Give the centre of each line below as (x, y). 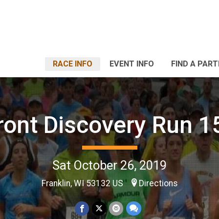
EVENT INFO (132, 64)
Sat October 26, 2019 (109, 165)
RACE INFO (73, 64)
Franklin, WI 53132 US (83, 183)
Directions (158, 183)
